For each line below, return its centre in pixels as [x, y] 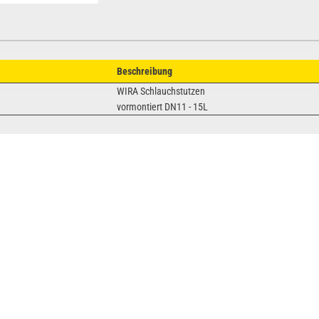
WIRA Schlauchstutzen [161, 91]
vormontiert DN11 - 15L [163, 106]
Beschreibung [145, 71]
